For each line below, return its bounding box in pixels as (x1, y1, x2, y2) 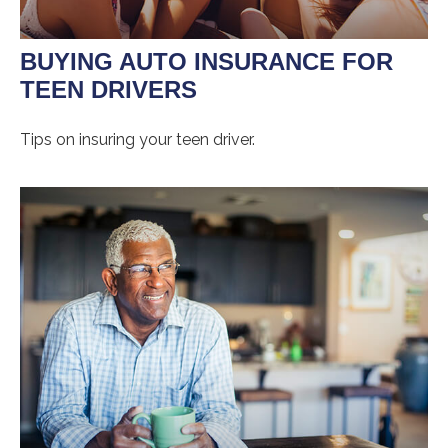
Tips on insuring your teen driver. (20, 129, 255, 149)
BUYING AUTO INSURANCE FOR (20, 47, 393, 75)
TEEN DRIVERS (20, 75, 197, 103)
